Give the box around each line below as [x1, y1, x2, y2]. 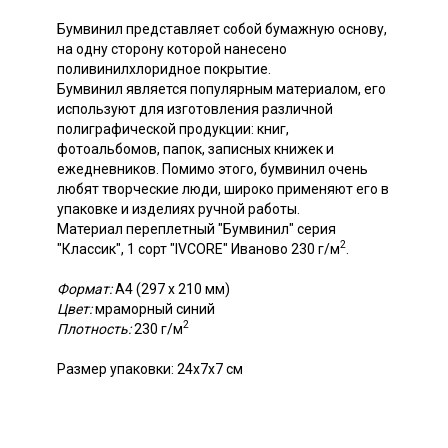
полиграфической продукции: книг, [57, 120, 289, 137]
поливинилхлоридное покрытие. [57, 60, 271, 77]
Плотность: [57, 320, 131, 337]
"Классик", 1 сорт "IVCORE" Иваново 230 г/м [57, 240, 340, 257]
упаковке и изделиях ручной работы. [57, 200, 300, 217]
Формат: [57, 280, 112, 297]
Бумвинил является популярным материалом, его [57, 80, 386, 97]
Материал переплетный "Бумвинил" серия [57, 220, 336, 237]
